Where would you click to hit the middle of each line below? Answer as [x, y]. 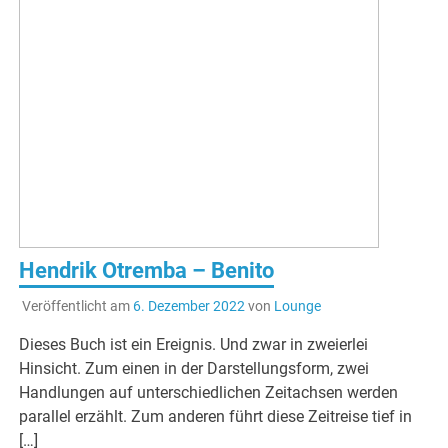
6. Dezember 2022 [188, 306]
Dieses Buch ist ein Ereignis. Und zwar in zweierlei [194, 345]
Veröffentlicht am [77, 306]
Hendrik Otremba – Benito [147, 271]
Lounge [297, 306]
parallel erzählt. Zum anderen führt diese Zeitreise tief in [216, 417]
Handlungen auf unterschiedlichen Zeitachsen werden [209, 393]
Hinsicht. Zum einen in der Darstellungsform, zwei [194, 369]
